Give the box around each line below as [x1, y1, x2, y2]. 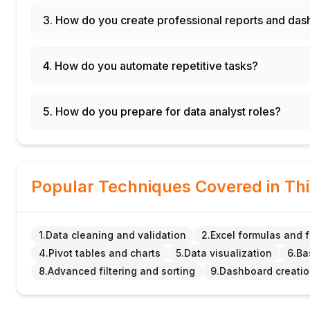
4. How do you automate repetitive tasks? [43, 59, 258, 73]
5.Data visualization [176, 247, 272, 259]
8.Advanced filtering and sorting [39, 265, 195, 277]
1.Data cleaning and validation [39, 229, 186, 241]
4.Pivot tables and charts [39, 247, 161, 259]
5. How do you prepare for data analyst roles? [43, 104, 281, 118]
